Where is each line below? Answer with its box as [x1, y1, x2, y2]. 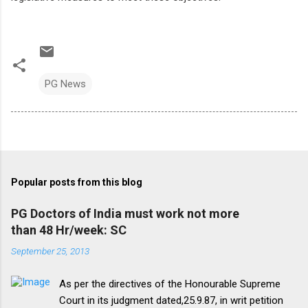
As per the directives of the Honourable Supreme [59, 278, 281, 291]
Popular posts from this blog [11, 177, 142, 188]
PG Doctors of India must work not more [11, 206, 239, 221]
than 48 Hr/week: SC [11, 223, 126, 238]
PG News [45, 78, 86, 91]
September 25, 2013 [11, 245, 89, 257]
